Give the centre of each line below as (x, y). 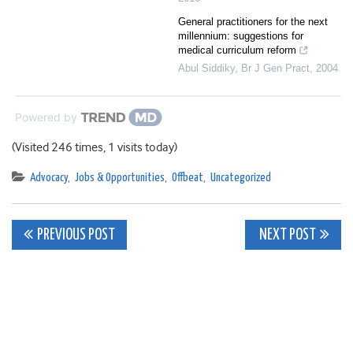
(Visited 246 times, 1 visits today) (95, 148)
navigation (79, 271)
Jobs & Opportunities (120, 178)
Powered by (46, 117)
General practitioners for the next (253, 22)
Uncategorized (241, 178)
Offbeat (188, 178)
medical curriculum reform (237, 50)
